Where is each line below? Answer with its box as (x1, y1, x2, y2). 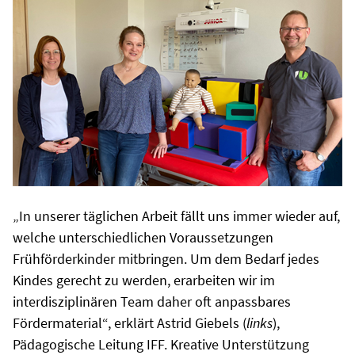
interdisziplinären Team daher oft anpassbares (13, 292, 291, 311)
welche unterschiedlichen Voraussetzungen (13, 228, 273, 246)
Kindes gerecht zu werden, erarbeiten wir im (13, 271, 275, 289)
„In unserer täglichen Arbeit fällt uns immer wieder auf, (13, 207, 340, 225)
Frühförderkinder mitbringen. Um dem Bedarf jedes (13, 250, 319, 268)
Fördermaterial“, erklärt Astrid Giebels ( (13, 314, 246, 332)
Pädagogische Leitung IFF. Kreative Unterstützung (13, 335, 309, 353)
